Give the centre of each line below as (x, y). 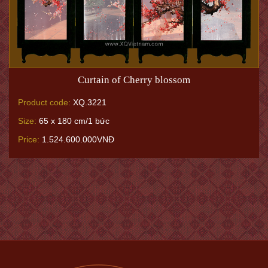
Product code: (44, 103)
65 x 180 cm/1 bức (73, 121)
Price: (29, 140)
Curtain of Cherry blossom (134, 80)
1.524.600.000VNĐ (77, 140)
